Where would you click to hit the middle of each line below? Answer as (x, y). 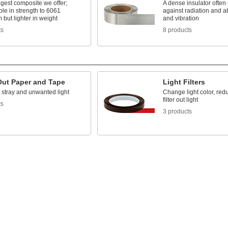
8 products (177, 30)
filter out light (180, 100)
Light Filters (184, 82)
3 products (177, 111)
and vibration (181, 18)
